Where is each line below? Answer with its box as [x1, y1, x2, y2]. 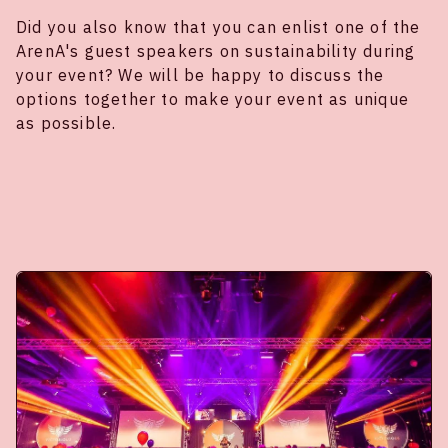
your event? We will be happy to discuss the [16, 65, 385, 86]
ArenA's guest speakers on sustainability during [16, 41, 416, 62]
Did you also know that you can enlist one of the [16, 17, 421, 38]
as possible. [16, 113, 117, 134]
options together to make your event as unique [16, 89, 410, 110]
